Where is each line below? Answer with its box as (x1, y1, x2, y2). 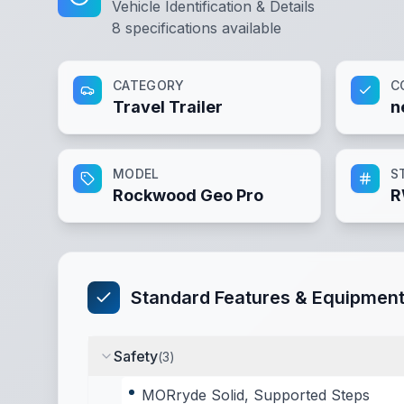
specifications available (121, 19, 281, 37)
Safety (114, 347, 158, 365)
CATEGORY (113, 78, 185, 93)
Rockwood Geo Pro (113, 186, 263, 205)
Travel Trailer (113, 97, 223, 116)
